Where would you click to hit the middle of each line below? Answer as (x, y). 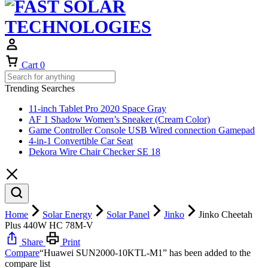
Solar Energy (67, 215)
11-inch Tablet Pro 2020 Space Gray (98, 109)
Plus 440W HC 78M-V (49, 226)
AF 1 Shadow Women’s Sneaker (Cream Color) (119, 120)
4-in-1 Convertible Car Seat (81, 141)
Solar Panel (128, 215)
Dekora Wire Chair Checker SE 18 (95, 152)
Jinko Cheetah (226, 215)
